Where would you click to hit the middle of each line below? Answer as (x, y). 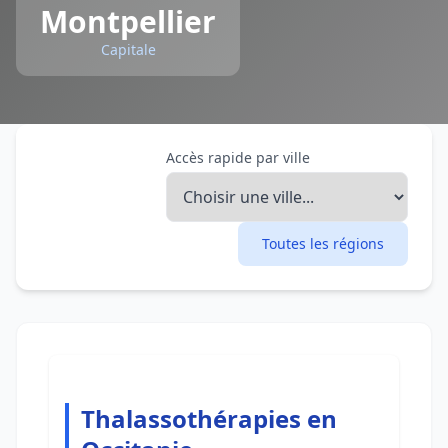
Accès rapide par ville (238, 157)
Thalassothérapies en (209, 418)
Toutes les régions (323, 243)
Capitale (128, 49)
